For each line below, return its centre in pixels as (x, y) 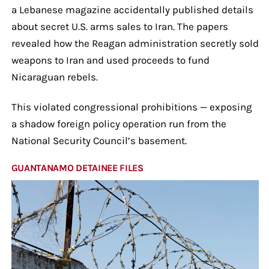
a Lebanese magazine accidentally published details (132, 9)
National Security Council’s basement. (99, 140)
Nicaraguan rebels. (54, 77)
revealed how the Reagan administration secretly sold (135, 43)
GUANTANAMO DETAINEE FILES (77, 168)
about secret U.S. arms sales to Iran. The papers (119, 26)
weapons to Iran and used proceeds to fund (110, 60)
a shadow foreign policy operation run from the (119, 123)
